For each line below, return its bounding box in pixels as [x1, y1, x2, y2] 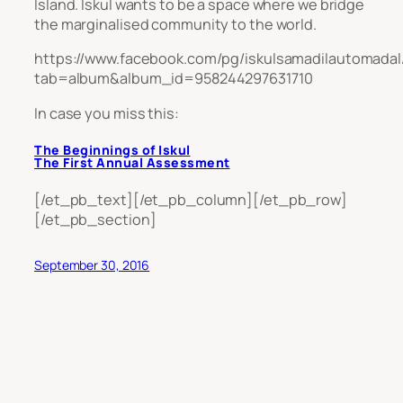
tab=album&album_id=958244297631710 [34, 68, 313, 89]
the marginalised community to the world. [34, 14, 317, 35]
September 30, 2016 [34, 256, 150, 274]
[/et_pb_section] [34, 210, 157, 230]
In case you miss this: [34, 103, 179, 123]
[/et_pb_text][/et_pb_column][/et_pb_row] [34, 190, 347, 210]
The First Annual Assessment [34, 154, 230, 171]
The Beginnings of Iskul [34, 141, 191, 158]
